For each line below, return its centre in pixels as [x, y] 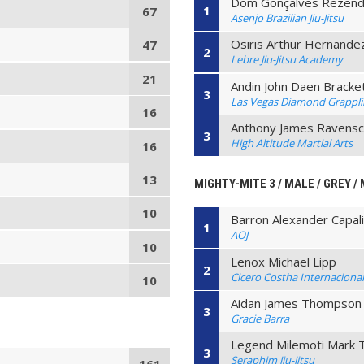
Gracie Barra [260, 318]
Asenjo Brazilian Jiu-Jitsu [288, 17]
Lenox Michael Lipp [284, 261]
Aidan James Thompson [297, 303]
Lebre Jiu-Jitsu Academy [287, 60]
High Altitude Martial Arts [292, 143]
